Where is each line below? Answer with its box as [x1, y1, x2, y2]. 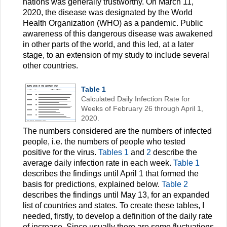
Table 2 [162, 180, 188, 189]
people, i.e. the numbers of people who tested [23, 137, 185, 146]
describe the [151, 148, 197, 157]
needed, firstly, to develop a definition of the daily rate [23, 212, 212, 221]
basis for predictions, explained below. [23, 180, 162, 189]
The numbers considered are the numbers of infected [23, 127, 212, 136]
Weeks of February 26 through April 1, [81, 104, 203, 113]
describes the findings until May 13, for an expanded [23, 191, 209, 200]
